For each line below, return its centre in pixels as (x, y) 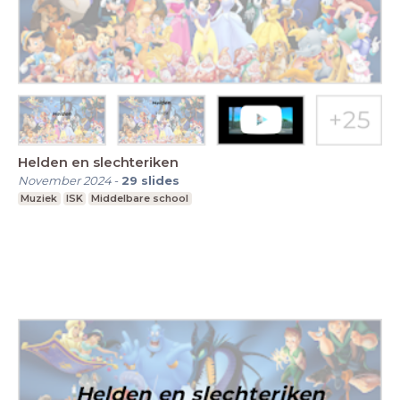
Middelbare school (140, 198)
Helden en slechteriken (98, 162)
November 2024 (65, 180)
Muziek (39, 198)
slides (160, 180)
